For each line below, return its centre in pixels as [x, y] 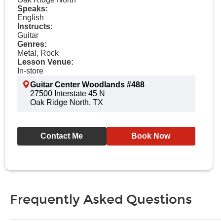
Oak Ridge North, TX [67, 102]
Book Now [151, 136]
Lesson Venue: [45, 62]
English [31, 18]
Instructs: [35, 26]
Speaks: [33, 9]
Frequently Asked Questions [101, 200]
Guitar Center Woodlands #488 [87, 85]
